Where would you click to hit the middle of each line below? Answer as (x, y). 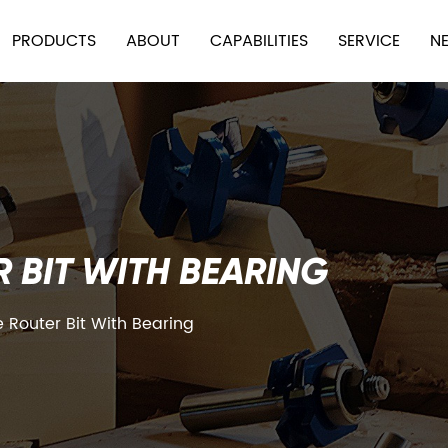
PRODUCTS (53, 41)
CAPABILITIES (258, 41)
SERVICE (368, 41)
